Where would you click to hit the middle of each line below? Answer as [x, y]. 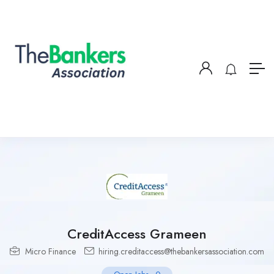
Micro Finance [50, 251]
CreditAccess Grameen [137, 234]
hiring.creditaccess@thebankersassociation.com [180, 251]
